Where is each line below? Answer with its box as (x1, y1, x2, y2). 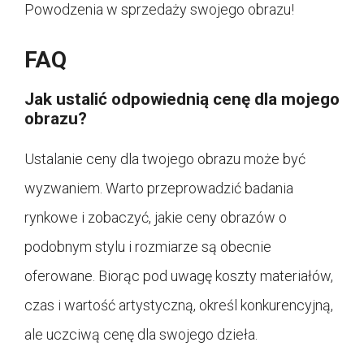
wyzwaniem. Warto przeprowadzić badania (24, 179, 293, 197)
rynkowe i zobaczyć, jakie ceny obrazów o (24, 208, 287, 226)
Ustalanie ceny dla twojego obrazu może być (24, 149, 305, 167)
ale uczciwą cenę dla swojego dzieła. (24, 325, 258, 343)
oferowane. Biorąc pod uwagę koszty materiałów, (24, 266, 333, 284)
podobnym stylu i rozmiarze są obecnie (24, 237, 271, 255)
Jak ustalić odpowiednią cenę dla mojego (24, 89, 340, 109)
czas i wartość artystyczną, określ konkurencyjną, (24, 296, 333, 314)
